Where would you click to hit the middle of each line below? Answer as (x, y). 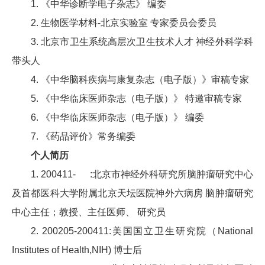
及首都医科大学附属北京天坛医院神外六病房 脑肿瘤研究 (132, 193)
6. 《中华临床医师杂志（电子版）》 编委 (117, 118)
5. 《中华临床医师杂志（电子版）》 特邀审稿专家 (136, 99)
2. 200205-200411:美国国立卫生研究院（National (142, 231)
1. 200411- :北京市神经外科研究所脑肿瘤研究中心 (142, 174)
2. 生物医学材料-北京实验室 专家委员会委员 (124, 23)
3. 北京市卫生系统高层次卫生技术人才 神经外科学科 (142, 42)
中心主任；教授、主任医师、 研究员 (89, 212)
